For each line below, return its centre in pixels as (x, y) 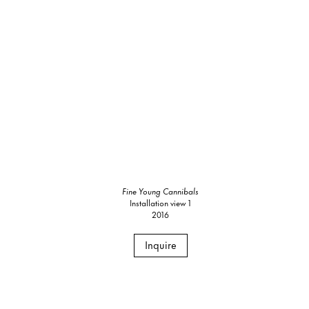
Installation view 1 (161, 202)
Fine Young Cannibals (161, 190)
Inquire (160, 244)
